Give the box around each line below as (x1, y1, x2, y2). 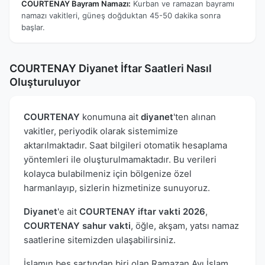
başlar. (21, 22, 45, 32)
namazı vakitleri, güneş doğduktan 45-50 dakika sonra (21, 10, 221, 20)
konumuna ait (80, 111, 141, 122)
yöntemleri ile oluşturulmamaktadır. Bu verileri (24, 153, 216, 165)
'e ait (57, 205, 79, 217)
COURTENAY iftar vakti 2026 (79, 205, 205, 217)
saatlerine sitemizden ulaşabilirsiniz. (24, 234, 176, 245)
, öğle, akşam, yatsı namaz (131, 219, 239, 231)
